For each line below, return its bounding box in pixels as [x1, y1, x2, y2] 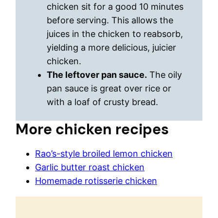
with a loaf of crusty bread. [47, 96, 158, 107]
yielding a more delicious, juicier [47, 42, 176, 53]
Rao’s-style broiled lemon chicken [35, 148, 173, 159]
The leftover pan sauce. [47, 69, 147, 80]
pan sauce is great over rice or [47, 83, 171, 93]
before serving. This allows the [47, 15, 173, 25]
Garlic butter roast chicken [35, 162, 145, 172]
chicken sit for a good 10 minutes [47, 1, 183, 12]
